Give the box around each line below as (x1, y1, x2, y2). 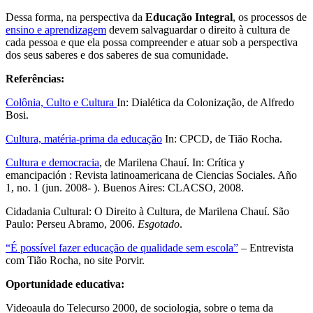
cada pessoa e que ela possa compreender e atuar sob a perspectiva (6, 36, 298, 48)
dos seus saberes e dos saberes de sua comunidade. (6, 48, 228, 61)
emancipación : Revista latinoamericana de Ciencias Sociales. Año (6, 168, 297, 181)
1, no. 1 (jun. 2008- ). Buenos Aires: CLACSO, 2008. (6, 181, 244, 194)
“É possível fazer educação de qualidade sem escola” (6, 241, 238, 254)
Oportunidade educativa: (6, 277, 124, 290)
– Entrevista (238, 241, 293, 254)
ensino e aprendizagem (6, 23, 106, 36)
